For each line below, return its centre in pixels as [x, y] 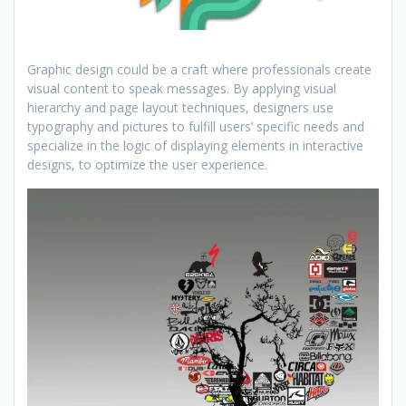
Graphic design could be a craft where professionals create [199, 69]
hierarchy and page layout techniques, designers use [180, 107]
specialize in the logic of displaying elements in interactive [195, 145]
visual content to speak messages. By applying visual [182, 88]
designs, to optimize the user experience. [147, 164]
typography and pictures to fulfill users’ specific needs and [196, 126]
